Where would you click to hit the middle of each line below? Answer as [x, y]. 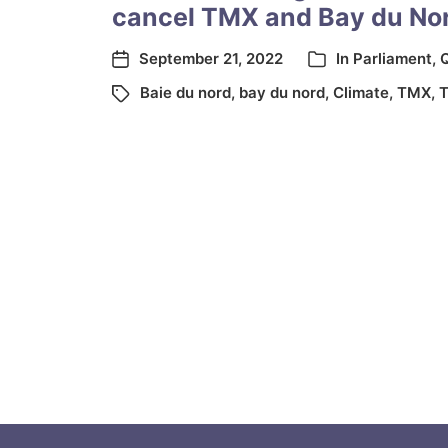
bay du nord [282, 92]
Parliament [392, 58]
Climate [361, 92]
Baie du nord [185, 92]
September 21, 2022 [211, 58]
